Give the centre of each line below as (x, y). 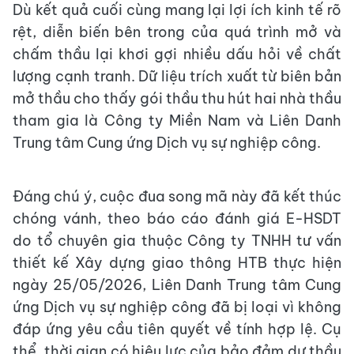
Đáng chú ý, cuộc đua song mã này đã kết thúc (177, 197)
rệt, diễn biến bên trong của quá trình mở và (177, 32)
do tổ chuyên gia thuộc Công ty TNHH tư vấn (177, 241)
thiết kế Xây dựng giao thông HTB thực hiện (177, 263)
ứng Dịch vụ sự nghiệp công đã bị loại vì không (177, 307)
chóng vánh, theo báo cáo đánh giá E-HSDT (177, 219)
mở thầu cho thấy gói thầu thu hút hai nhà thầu (177, 99)
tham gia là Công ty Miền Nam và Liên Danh (177, 121)
